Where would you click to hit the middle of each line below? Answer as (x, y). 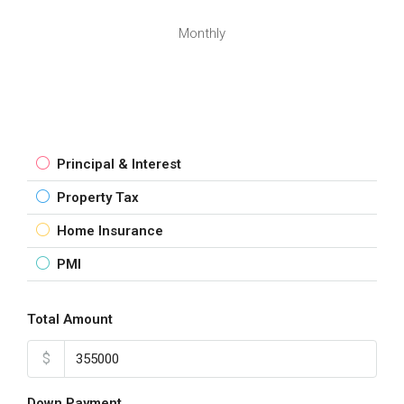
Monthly (202, 33)
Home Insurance (110, 231)
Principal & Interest (119, 164)
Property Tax (98, 197)
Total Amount (70, 319)
